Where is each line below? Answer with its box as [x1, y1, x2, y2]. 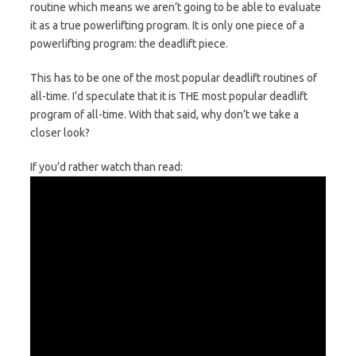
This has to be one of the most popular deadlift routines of [30, 72, 317, 84]
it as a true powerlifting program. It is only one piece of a [30, 19, 304, 32]
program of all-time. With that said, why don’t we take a [30, 108, 299, 121]
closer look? [30, 126, 90, 139]
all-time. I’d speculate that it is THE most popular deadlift [30, 90, 308, 103]
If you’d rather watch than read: [30, 161, 183, 173]
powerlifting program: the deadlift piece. [30, 37, 228, 50]
